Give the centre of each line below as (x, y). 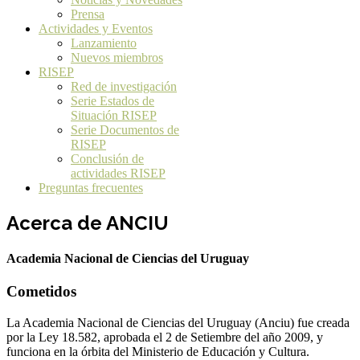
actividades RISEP (118, 173)
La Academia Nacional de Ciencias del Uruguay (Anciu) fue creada (178, 323)
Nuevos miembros (117, 57)
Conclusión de (107, 159)
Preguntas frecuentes (91, 188)
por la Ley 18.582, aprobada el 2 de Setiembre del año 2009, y (165, 337)
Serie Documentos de (125, 130)
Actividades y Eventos (96, 29)
